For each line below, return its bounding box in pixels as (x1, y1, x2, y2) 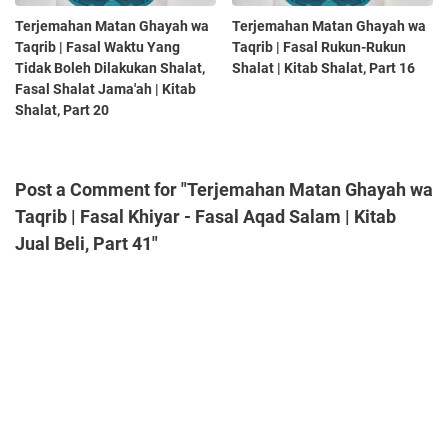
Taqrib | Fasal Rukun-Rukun (232, 39, 407, 56)
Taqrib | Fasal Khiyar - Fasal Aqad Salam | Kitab (15, 206, 396, 228)
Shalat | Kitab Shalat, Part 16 (232, 60, 416, 77)
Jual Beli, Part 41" (15, 233, 158, 255)
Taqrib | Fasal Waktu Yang (15, 39, 180, 56)
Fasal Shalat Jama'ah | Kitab (15, 81, 196, 98)
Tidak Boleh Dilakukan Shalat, (15, 60, 205, 77)
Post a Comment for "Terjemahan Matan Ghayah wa (15, 179, 433, 201)
